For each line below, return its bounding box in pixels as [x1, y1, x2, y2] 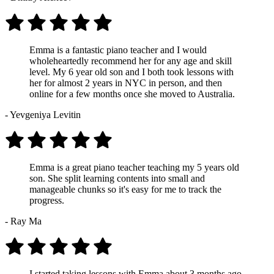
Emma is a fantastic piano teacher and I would [29, 44, 207, 55]
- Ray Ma [5, 215, 42, 226]
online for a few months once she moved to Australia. [29, 88, 235, 99]
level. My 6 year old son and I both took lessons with [29, 66, 234, 77]
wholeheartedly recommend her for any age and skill [29, 55, 232, 66]
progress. [29, 194, 64, 206]
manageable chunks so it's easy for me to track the [29, 183, 221, 194]
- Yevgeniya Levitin [5, 109, 81, 120]
